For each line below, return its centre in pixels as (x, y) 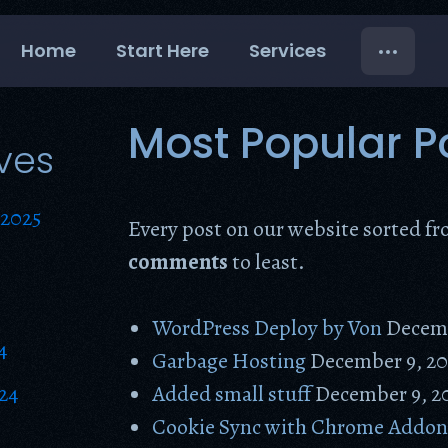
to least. (266, 262)
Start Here (162, 50)
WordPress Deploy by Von (267, 328)
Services (287, 50)
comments (178, 262)
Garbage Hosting (229, 361)
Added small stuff (232, 394)
